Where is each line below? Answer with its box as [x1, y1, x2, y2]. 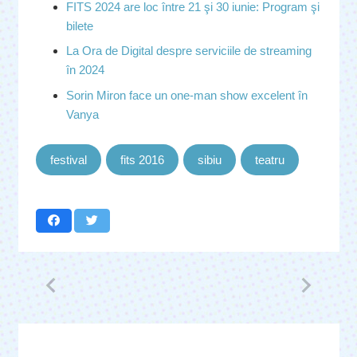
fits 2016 [120, 152, 164, 167]
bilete [65, 18, 93, 33]
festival [50, 152, 87, 167]
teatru [255, 152, 284, 167]
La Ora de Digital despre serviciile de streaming [65, 44, 312, 58]
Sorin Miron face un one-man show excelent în [65, 88, 308, 102]
